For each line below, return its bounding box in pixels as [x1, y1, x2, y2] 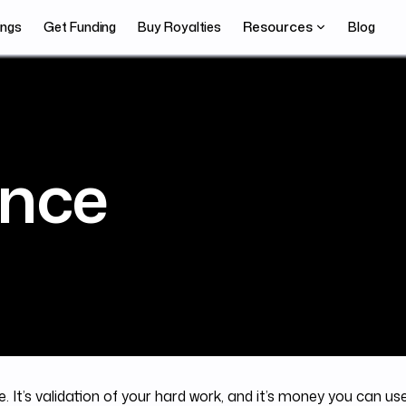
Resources [243, 17, 313, 36]
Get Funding [43, 18, 117, 35]
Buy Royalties [138, 18, 222, 35]
